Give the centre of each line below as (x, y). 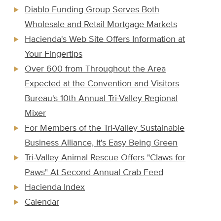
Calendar (42, 203)
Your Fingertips (54, 55)
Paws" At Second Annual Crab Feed (94, 173)
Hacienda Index (55, 188)
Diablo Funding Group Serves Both (92, 10)
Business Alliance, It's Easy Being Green (101, 143)
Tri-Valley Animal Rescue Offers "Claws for (105, 158)
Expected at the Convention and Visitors (102, 84)
